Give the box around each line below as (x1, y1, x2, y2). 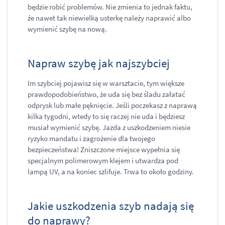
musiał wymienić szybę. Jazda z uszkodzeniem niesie (28, 123, 190, 133)
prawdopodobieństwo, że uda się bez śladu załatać (28, 89, 185, 99)
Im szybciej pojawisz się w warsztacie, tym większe (28, 78, 184, 88)
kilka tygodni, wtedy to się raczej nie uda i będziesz (28, 111, 185, 122)
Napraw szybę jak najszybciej (28, 56, 172, 71)
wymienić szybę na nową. (28, 24, 110, 34)
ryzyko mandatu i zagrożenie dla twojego (28, 134, 155, 144)
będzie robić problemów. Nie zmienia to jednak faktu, (28, 2, 192, 12)
